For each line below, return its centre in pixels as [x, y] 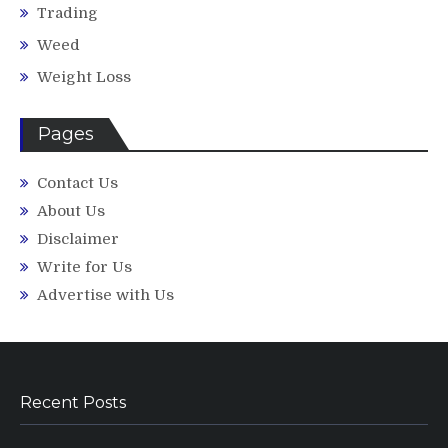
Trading [67, 13]
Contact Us [77, 183]
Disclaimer [78, 239]
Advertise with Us [105, 295]
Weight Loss [84, 77]
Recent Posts [73, 403]
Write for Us [84, 267]
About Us [71, 211]
